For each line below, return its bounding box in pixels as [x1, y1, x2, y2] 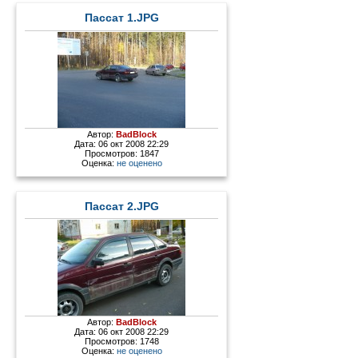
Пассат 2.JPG [84, 200, 159, 213]
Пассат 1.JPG [84, 11, 159, 24]
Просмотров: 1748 [84, 336, 159, 347]
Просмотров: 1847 [84, 148, 159, 158]
